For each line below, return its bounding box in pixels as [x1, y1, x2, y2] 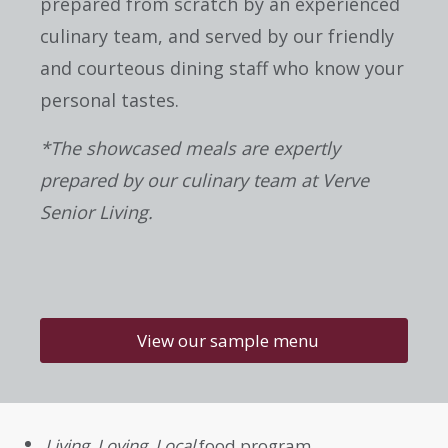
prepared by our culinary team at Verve [40, 168, 369, 193]
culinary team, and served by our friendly [40, 24, 394, 49]
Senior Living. [40, 200, 153, 225]
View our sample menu [137, 328, 319, 352]
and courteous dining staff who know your [40, 56, 404, 81]
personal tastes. [40, 88, 179, 113]
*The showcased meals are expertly [40, 136, 340, 161]
